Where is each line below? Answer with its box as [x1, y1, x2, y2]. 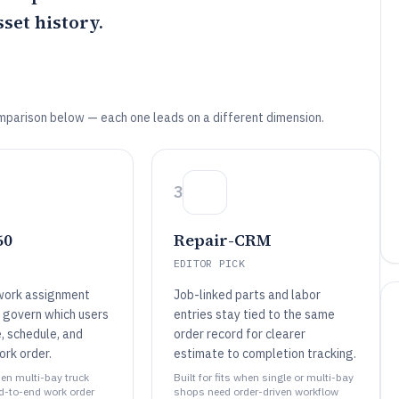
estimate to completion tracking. [173, 346, 356, 362]
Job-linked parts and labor [173, 287, 321, 303]
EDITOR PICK [173, 256, 246, 270]
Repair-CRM [173, 229, 272, 251]
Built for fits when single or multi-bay [173, 370, 354, 384]
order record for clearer [173, 326, 305, 342]
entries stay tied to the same [173, 306, 335, 322]
